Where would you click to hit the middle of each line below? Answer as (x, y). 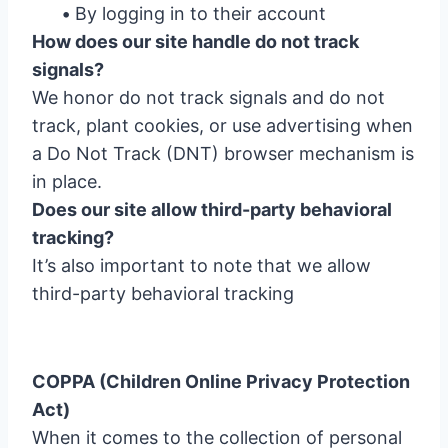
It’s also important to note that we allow (201, 265)
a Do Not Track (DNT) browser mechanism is (223, 153)
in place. (67, 181)
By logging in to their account (198, 13)
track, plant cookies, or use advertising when (222, 125)
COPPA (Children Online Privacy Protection (221, 381)
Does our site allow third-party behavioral (212, 209)
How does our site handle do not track (195, 41)
